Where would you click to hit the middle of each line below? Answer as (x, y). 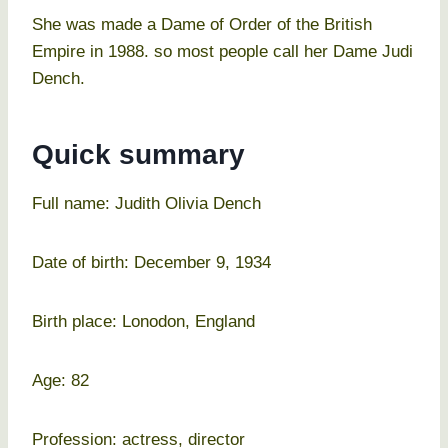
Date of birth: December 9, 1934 (151, 263)
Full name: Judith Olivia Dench (146, 204)
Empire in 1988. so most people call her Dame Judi (222, 52)
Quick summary (138, 155)
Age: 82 (60, 381)
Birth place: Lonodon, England (143, 322)
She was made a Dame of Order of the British (202, 25)
